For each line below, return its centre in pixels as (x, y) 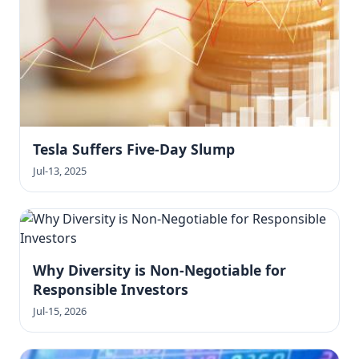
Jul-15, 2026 (60, 311)
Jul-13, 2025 (60, 170)
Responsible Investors (111, 289)
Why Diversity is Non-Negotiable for (159, 270)
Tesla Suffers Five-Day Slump (134, 149)
